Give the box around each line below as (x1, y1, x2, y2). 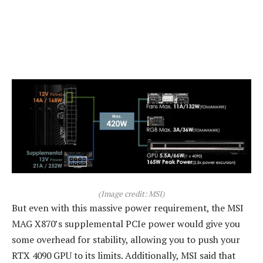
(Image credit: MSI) (98, 188, 165, 200)
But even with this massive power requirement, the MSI (12, 201, 244, 215)
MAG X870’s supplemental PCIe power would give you (12, 217, 240, 231)
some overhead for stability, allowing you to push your (12, 233, 240, 247)
